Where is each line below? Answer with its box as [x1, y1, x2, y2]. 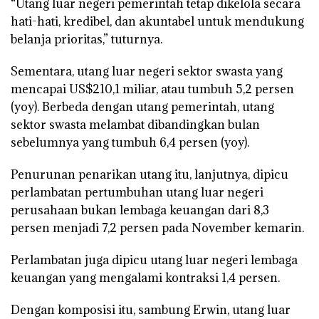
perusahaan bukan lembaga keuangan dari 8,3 [11, 202, 269, 218]
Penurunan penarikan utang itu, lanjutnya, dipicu [11, 166, 288, 182]
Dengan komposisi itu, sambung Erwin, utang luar [11, 301, 291, 318]
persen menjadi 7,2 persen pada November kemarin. [11, 219, 304, 236]
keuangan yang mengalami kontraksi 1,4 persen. [11, 269, 280, 286]
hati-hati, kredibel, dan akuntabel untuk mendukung [11, 13, 304, 29]
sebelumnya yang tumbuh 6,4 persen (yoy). [11, 134, 249, 150]
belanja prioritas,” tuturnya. [11, 31, 162, 47]
